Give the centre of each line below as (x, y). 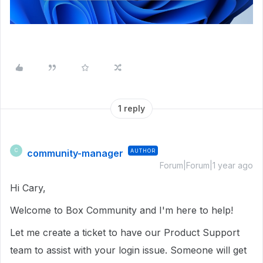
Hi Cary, (29, 188)
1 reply (131, 108)
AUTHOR (143, 150)
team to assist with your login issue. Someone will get (128, 250)
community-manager (75, 153)
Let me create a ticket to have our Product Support (125, 232)
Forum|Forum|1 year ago (206, 165)
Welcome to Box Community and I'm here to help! (123, 210)
